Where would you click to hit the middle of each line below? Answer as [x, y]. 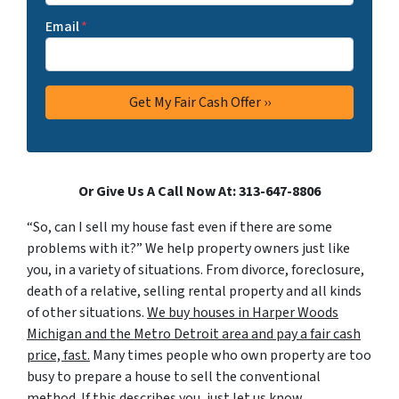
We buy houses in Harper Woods [243, 313]
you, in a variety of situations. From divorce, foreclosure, [195, 270]
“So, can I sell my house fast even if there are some [179, 228]
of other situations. [87, 313]
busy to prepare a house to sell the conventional [174, 377]
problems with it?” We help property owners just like [188, 249]
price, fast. [58, 356]
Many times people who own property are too [231, 356]
